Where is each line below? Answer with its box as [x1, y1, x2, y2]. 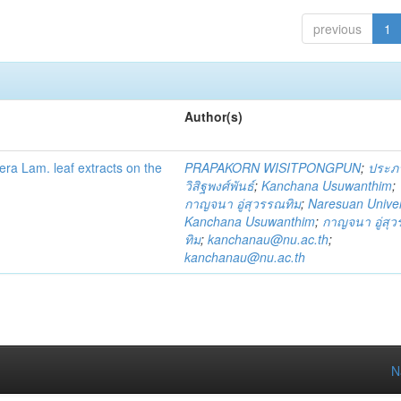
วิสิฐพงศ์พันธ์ [184, 176, 255, 194]
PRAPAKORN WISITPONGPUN [184, 158, 362, 176]
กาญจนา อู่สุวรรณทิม [184, 194, 302, 212]
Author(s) [184, 107, 243, 125]
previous [312, 20, 362, 38]
